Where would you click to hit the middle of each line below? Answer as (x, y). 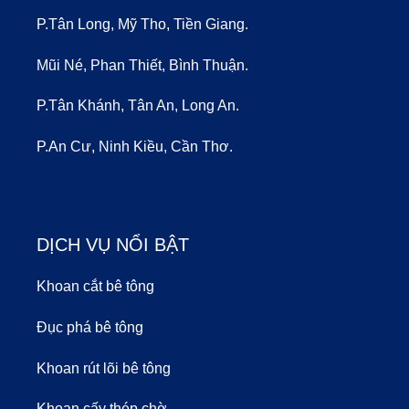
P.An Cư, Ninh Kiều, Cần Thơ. (135, 147)
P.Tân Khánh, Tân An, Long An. (138, 106)
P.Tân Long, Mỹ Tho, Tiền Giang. (142, 24)
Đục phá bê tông (90, 327)
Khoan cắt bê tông (95, 287)
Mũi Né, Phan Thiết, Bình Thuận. (142, 65)
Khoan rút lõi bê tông (104, 368)
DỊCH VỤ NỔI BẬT (113, 245)
